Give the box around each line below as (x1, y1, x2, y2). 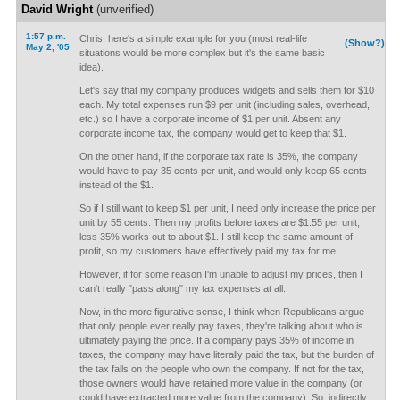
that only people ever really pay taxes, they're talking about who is (79, 321, 363, 331)
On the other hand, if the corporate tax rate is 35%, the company (79, 151, 358, 162)
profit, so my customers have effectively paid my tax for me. (79, 246, 338, 256)
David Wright (21, 3, 93, 16)
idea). (79, 62, 104, 72)
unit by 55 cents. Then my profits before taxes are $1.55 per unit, (79, 217, 360, 228)
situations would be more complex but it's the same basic (79, 47, 325, 58)
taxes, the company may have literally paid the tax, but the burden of (79, 349, 374, 360)
